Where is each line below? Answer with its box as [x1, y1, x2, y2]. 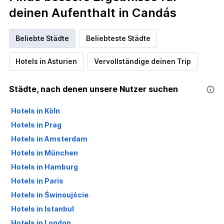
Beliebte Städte [15, 34, 69, 43]
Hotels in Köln [11, 106, 60, 115]
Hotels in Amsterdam [11, 134, 87, 143]
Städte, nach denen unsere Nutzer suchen [9, 84, 178, 94]
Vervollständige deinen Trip [94, 57, 191, 66]
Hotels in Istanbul [11, 204, 74, 213]
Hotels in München [11, 148, 78, 157]
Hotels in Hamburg [11, 162, 78, 171]
